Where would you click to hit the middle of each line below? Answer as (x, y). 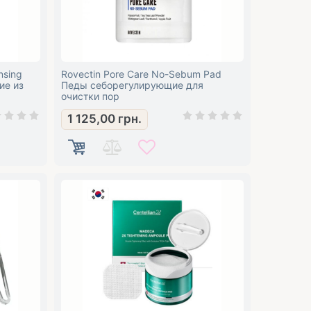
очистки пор (90, 96)
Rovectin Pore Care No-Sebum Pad (141, 74)
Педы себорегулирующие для (132, 85)
